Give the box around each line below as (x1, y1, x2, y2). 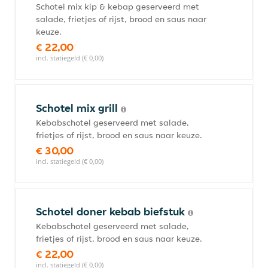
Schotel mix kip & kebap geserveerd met (36, 1, 199, 12)
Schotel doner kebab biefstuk (36, 205, 188, 218)
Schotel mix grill (36, 101, 121, 115)
